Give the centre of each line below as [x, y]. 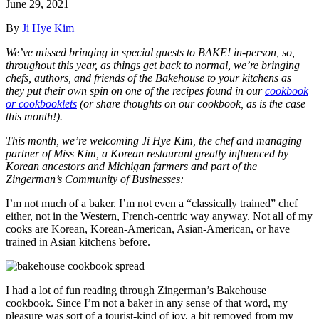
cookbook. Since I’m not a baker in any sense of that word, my [147, 303]
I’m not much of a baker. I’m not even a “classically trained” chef [152, 203]
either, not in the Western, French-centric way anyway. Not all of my [159, 216]
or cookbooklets [41, 103]
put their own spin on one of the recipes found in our [145, 90]
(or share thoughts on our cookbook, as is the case [191, 103]
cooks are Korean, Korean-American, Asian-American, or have [148, 229]
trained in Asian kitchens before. [81, 241]
